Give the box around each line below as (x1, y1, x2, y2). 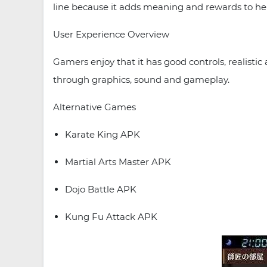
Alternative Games (53, 101, 136, 113)
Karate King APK (65, 129, 140, 140)
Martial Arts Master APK (65, 156, 171, 167)
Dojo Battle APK (65, 184, 136, 195)
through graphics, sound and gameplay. (53, 74, 229, 85)
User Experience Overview (53, 29, 169, 40)
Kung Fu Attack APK (65, 211, 157, 222)
